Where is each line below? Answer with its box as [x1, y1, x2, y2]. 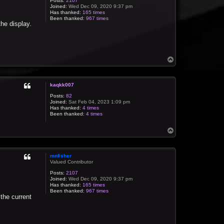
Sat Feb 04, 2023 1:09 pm [67, 99, 130, 105]
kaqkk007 [50, 82, 74, 88]
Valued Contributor [50, 159, 93, 165]
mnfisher [50, 153, 72, 159]
